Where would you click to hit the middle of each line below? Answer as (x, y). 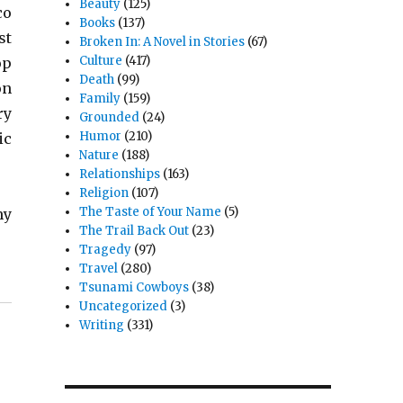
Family (100, 99)
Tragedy (106, 250)
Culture (101, 61)
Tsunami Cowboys (134, 288)
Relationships (120, 175)
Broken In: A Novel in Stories (162, 42)
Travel (99, 269)
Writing (102, 326)
